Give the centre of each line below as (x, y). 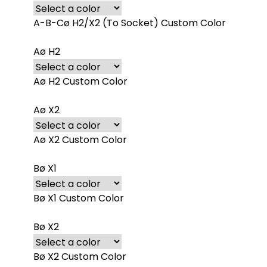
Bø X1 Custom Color (79, 198)
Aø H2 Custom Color (80, 81)
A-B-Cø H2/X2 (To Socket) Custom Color (164, 23)
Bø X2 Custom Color (80, 257)
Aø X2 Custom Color (80, 140)
